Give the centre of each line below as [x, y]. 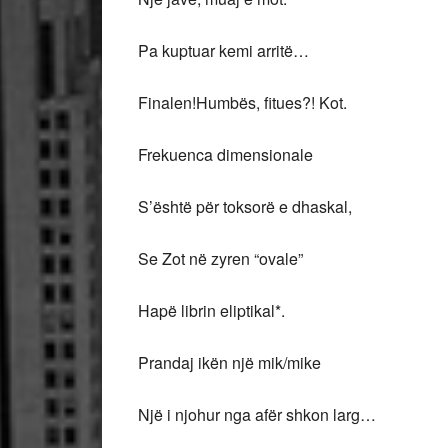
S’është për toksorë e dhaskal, [245, 206]
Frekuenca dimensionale [225, 154]
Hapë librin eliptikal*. [211, 310]
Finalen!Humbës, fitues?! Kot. [242, 102]
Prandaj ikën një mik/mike [229, 362]
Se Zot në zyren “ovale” [222, 258]
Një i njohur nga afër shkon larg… [257, 414]
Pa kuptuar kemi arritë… [223, 50]
